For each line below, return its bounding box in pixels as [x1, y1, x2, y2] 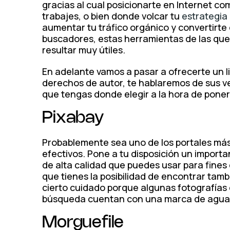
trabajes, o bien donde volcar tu [42, 10, 182, 22]
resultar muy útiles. [42, 44, 126, 56]
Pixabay [42, 110, 104, 126]
